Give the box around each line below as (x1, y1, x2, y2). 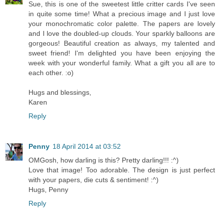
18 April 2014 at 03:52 (53, 142, 121, 150)
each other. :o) (28, 68, 74, 77)
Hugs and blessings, (28, 88, 91, 96)
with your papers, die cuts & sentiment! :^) (28, 175, 159, 184)
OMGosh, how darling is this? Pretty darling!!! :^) (28, 156, 179, 164)
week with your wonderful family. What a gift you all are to (28, 58, 215, 67)
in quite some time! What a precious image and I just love (28, 9, 215, 18)
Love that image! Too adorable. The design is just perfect (28, 165, 215, 174)
